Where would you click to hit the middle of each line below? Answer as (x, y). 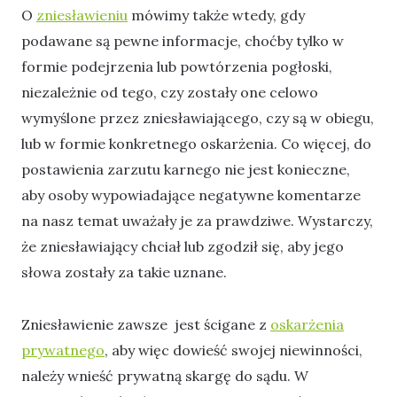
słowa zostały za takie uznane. (124, 272)
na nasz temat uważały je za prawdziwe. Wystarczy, (197, 221)
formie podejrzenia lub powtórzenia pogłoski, (177, 67)
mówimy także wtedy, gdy (216, 16)
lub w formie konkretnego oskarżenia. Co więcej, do (196, 144)
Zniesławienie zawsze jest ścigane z (146, 324)
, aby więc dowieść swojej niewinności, (234, 350)
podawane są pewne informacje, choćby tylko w (183, 41)
